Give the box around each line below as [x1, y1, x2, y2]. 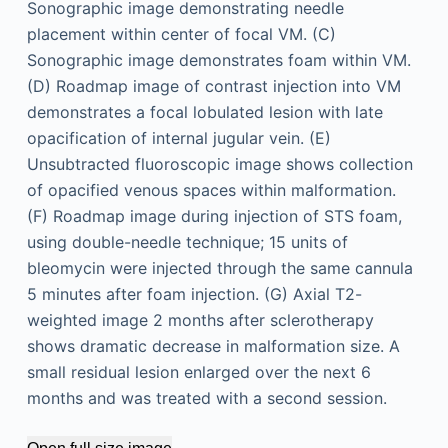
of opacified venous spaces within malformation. [26, 180, 396, 200]
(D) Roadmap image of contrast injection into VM [26, 76, 401, 96]
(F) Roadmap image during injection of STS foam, [26, 206, 402, 226]
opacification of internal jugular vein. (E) [26, 128, 331, 148]
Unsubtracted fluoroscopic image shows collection [26, 154, 413, 174]
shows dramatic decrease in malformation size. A [26, 336, 400, 356]
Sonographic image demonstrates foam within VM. [26, 50, 411, 70]
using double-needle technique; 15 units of [26, 232, 348, 252]
